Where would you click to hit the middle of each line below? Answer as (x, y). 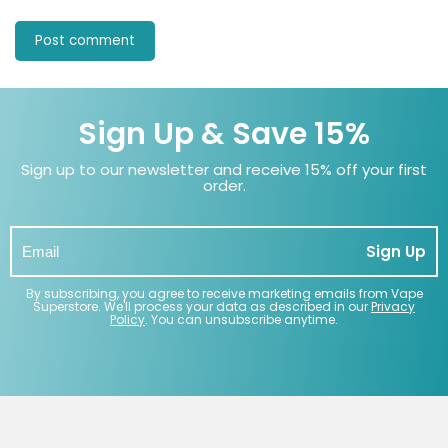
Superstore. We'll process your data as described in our (202, 307)
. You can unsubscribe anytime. (241, 320)
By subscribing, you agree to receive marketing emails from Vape (224, 294)
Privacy (393, 307)
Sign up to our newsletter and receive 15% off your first (224, 170)
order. (224, 186)
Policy (127, 320)
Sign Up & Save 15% (224, 134)
